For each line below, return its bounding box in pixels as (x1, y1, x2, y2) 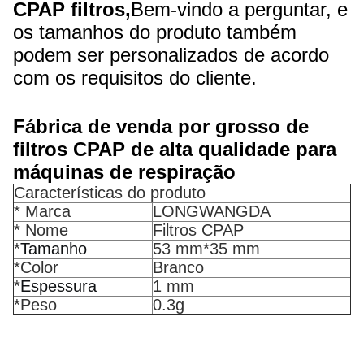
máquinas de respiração (13, 161, 236, 183)
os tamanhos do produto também (13, 21, 297, 43)
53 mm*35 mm (153, 240, 260, 258)
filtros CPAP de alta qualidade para (13, 138, 336, 160)
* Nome (14, 221, 68, 239)
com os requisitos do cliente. (13, 67, 257, 89)
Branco (153, 258, 204, 276)
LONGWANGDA (153, 202, 271, 220)
